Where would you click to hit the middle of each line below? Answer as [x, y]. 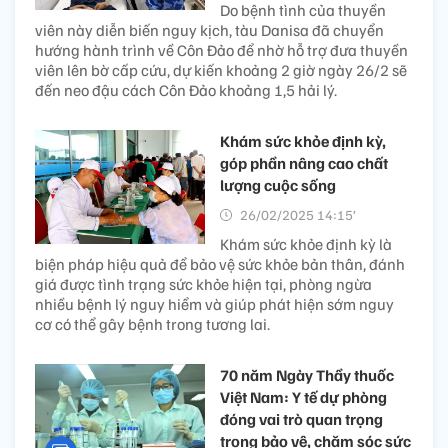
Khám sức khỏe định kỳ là [306, 244]
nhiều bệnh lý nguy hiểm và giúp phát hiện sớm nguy [214, 304]
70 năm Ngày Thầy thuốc [307, 375]
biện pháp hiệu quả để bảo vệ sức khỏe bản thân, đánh [220, 264]
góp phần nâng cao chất [304, 163]
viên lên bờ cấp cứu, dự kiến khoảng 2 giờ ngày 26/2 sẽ [221, 70]
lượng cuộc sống [278, 185]
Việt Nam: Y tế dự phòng [303, 397]
